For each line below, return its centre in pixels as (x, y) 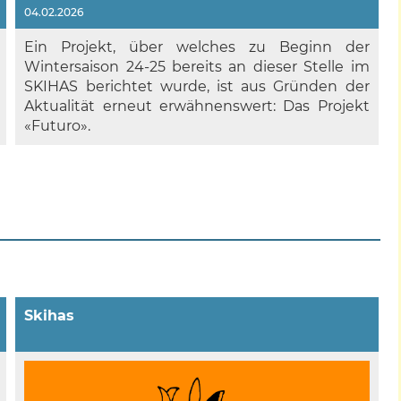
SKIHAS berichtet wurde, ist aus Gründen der (197, 87)
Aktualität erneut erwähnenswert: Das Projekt (197, 107)
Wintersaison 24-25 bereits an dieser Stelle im (197, 67)
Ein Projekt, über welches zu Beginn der (197, 47)
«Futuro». (58, 126)
